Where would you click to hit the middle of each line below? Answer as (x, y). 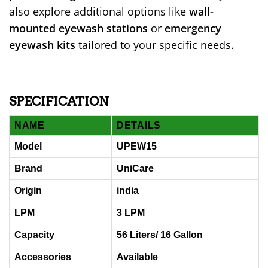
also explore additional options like (99, 12)
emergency (193, 28)
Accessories (43, 257)
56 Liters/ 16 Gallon (160, 234)
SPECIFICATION (59, 102)
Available (137, 257)
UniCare (135, 168)
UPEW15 (137, 146)
